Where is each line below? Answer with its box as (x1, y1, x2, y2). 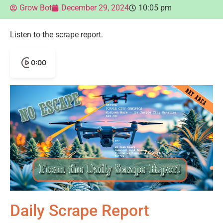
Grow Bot (19, 2, 52, 12)
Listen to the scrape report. (10, 29, 103, 39)
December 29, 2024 (61, 2, 129, 12)
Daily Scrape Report (10, 201, 149, 221)
